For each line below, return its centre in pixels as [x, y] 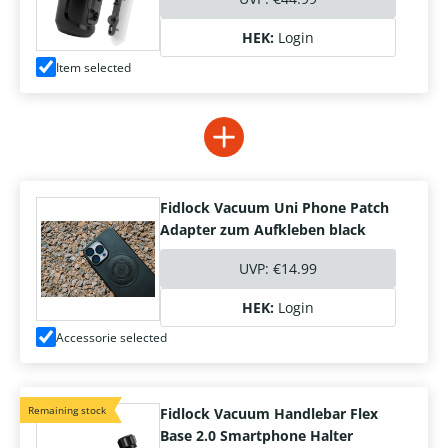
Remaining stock [67, 410]
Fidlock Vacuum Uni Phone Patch [274, 208]
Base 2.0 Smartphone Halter [256, 436]
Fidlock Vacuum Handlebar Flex [269, 414]
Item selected [93, 67]
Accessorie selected [111, 337]
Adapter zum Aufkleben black [263, 230]
